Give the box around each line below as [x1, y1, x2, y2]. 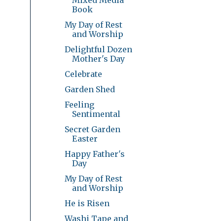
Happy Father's [64, 148, 125, 159]
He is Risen [64, 198, 110, 208]
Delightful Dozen [64, 44, 132, 54]
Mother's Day [72, 53, 125, 64]
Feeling [64, 99, 94, 110]
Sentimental [72, 109, 120, 119]
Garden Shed [64, 84, 115, 94]
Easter [72, 133, 98, 144]
